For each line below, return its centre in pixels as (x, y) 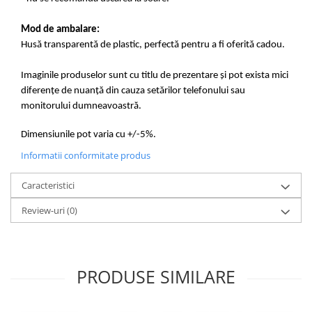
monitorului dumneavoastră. (81, 107)
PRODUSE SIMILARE (156, 277)
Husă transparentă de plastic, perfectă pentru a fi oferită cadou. (153, 45)
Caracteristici (48, 186)
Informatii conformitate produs (86, 156)
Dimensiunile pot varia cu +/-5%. (88, 135)
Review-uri (44, 211)
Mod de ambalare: (60, 30)
